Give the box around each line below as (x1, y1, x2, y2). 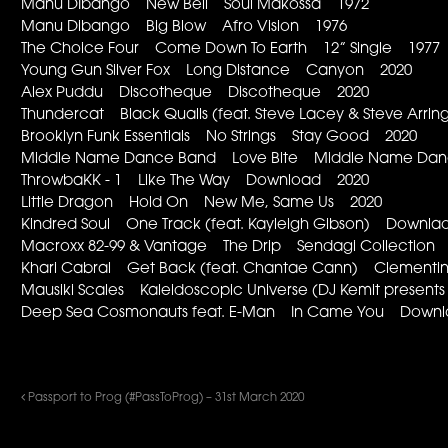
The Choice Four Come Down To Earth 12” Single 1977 (21, 42, 441, 58)
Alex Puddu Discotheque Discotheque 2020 (21, 86, 370, 102)
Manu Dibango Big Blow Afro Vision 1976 (21, 20, 348, 36)
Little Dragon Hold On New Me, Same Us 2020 (21, 196, 383, 212)
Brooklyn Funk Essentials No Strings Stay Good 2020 (21, 130, 418, 146)
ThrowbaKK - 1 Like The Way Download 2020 (21, 174, 370, 190)
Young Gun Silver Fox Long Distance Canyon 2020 (21, 64, 413, 80)
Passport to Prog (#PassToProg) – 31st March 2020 (25, 391, 305, 404)
